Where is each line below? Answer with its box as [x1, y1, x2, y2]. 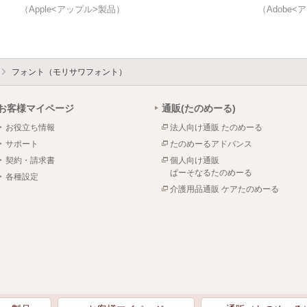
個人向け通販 [170, 156, 219, 166]
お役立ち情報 [5, 123, 55, 133]
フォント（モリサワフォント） [12, 66, 127, 77]
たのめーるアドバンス [170, 139, 252, 149]
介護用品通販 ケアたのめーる [170, 184, 279, 195]
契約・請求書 [5, 156, 55, 166]
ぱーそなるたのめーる [170, 168, 252, 178]
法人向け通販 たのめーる [170, 123, 262, 133]
